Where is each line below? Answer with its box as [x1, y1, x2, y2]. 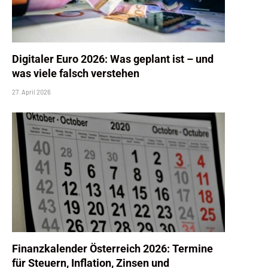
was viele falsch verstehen [12, 66, 139, 80]
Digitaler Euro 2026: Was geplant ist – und [12, 52, 214, 65]
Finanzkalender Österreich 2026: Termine [12, 242, 213, 255]
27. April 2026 [12, 87, 51, 96]
